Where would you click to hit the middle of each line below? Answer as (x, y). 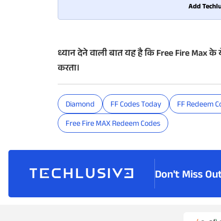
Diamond (80, 105)
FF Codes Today (136, 105)
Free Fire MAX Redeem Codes (113, 125)
